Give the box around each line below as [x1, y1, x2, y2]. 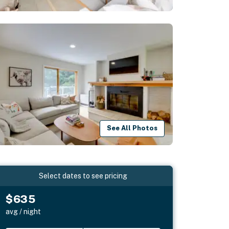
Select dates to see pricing [39, 171, 128, 180]
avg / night [6, 207, 41, 216]
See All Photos [107, 124, 158, 132]
